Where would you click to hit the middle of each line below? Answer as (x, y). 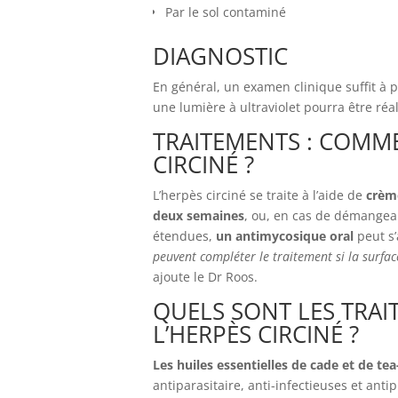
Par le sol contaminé (226, 12)
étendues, (184, 236)
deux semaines (199, 215)
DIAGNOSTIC (220, 56)
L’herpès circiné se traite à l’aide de (259, 195)
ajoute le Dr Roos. (205, 277)
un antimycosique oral (287, 236)
